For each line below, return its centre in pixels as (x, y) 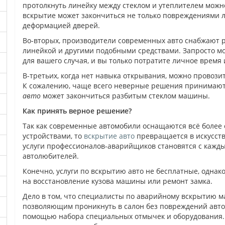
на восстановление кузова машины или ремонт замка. (118, 181)
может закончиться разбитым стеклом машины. (127, 96)
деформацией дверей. (62, 25)
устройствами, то (53, 136)
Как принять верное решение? (77, 111)
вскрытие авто (109, 136)
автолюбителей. (51, 156)
